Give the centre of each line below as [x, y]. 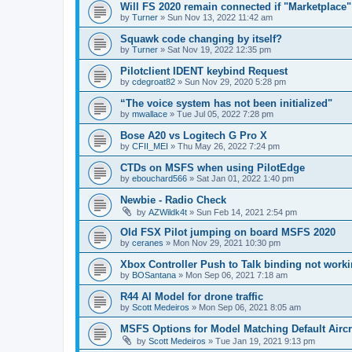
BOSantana [154, 275]
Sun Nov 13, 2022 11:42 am [220, 17]
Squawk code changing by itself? [201, 38]
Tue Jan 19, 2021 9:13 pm [265, 341]
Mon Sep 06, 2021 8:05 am [250, 307]
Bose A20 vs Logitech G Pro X [194, 135]
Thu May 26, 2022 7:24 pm [229, 146]
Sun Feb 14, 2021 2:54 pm [247, 212]
